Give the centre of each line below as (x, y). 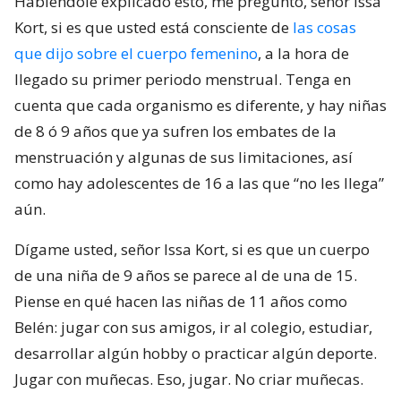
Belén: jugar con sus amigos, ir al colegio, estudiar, (193, 327)
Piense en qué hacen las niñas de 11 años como (181, 301)
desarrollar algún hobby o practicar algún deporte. (196, 353)
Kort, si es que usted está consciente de (154, 27)
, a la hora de (303, 53)
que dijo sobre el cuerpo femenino (136, 53)
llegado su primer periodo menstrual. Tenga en (183, 79)
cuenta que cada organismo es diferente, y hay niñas (200, 105)
